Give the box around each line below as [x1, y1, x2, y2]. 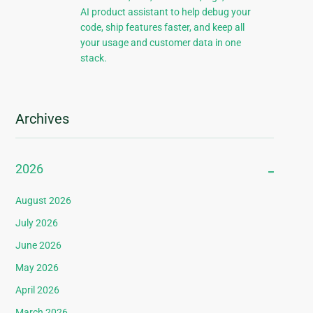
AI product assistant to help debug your [80, 6, 251, 18]
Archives [15, 110, 70, 128]
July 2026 [15, 217, 59, 229]
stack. [80, 52, 107, 64]
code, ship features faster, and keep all [80, 22, 245, 34]
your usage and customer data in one [80, 37, 241, 49]
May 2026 [15, 262, 59, 274]
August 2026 [15, 195, 72, 207]
